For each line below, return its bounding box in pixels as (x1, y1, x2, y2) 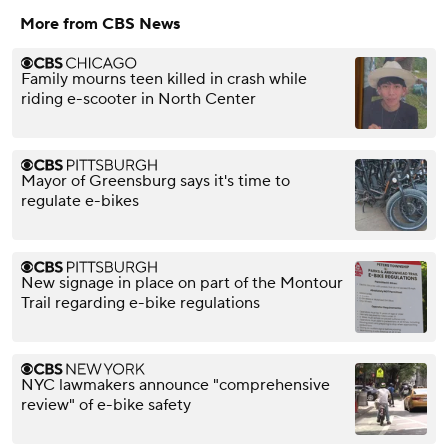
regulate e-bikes (21, 191, 139, 212)
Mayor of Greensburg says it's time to (21, 171, 290, 192)
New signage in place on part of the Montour (21, 273, 343, 294)
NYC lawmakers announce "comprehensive (21, 375, 330, 396)
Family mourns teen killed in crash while (21, 69, 307, 90)
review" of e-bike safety (21, 395, 191, 416)
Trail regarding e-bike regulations (21, 293, 260, 314)
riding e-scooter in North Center (21, 89, 256, 110)
